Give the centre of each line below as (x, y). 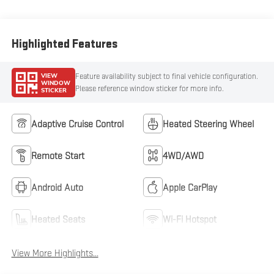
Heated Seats (58, 219)
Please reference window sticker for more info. (149, 88)
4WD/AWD (183, 156)
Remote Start (57, 156)
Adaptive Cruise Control (77, 124)
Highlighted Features (64, 44)
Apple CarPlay (190, 187)
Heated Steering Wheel (208, 124)
